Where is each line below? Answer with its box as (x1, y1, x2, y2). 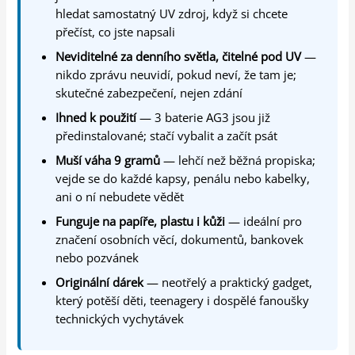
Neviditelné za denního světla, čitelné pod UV (55, 48, 302, 64)
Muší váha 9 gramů (55, 151, 161, 168)
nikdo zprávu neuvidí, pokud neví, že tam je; (55, 66, 297, 82)
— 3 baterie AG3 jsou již (136, 109, 271, 125)
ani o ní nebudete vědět (55, 188, 185, 204)
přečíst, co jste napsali (55, 23, 176, 40)
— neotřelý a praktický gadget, (143, 273, 313, 290)
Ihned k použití (55, 109, 137, 125)
